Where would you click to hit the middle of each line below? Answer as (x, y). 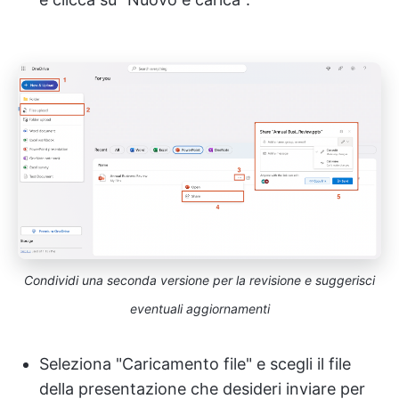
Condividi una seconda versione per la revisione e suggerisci (199, 281)
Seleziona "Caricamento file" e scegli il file (195, 364)
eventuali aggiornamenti (199, 309)
